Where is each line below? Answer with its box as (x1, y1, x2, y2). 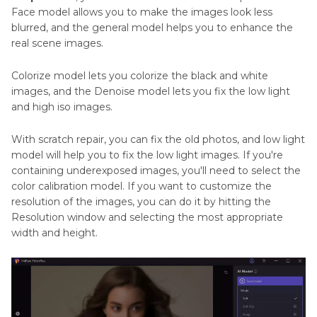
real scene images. (11, 37, 103, 50)
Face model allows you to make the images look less (11, 6, 272, 19)
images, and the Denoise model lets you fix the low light (11, 85, 290, 98)
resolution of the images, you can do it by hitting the (11, 195, 271, 209)
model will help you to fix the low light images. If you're (11, 149, 283, 162)
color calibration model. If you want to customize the (11, 180, 272, 193)
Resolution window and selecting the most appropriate (11, 211, 283, 224)
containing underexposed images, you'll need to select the (11, 164, 301, 178)
